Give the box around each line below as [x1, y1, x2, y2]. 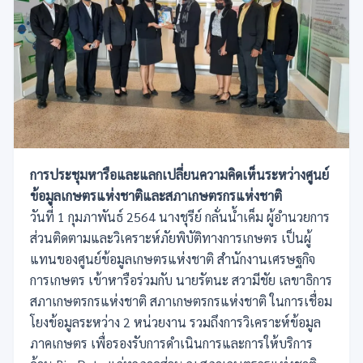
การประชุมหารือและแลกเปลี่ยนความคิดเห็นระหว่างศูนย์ [30, 165, 329, 183]
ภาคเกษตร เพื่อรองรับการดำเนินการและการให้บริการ [30, 334, 313, 352]
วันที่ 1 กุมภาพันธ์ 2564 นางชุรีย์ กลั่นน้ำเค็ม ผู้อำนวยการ [30, 207, 330, 225]
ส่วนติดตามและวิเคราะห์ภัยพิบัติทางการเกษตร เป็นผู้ [30, 228, 311, 246]
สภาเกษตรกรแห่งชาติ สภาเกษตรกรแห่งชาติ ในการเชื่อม [30, 292, 332, 310]
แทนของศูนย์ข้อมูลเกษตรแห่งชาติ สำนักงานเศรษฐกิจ [30, 250, 315, 267]
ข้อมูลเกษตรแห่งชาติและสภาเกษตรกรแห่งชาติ [30, 186, 282, 204]
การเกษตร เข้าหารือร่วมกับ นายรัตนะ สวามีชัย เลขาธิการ [30, 271, 332, 288]
